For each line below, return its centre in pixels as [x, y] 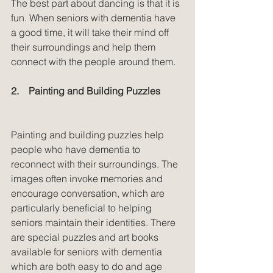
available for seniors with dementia [88, 251]
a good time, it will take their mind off [91, 32]
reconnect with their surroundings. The [96, 164]
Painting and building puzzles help [89, 134]
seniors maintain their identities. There [94, 222]
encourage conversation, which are [89, 193]
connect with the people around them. [93, 61]
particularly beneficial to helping [83, 207]
